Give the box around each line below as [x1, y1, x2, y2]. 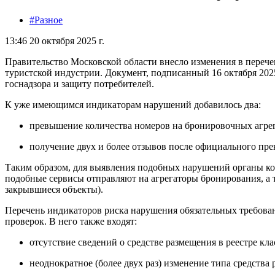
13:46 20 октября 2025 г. [5, 35, 104, 46]
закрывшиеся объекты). [5, 184, 103, 195]
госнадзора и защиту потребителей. [5, 78, 154, 89]
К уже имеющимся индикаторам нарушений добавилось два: [5, 99, 261, 110]
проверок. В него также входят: [5, 215, 137, 227]
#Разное [29, 14, 63, 25]
